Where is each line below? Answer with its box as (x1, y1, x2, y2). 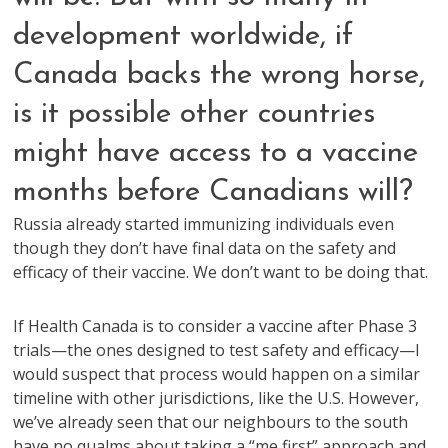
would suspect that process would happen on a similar (13, 363, 421, 385)
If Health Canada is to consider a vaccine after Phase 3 (13, 315, 418, 337)
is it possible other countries (13, 99, 376, 130)
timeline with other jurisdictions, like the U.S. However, (13, 387, 420, 409)
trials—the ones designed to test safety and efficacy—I (13, 339, 421, 361)
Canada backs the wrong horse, (13, 60, 426, 91)
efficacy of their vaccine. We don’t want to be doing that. (13, 261, 429, 283)
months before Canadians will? (13, 177, 414, 208)
